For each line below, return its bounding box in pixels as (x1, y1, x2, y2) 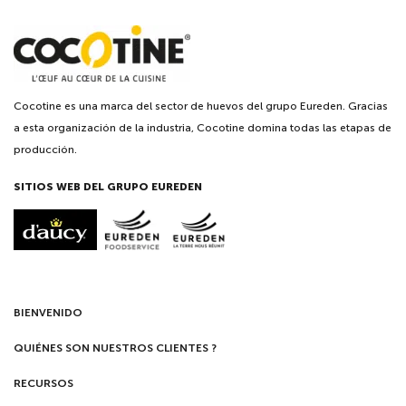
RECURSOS (14, 377, 73, 391)
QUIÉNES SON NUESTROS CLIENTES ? (14, 342, 217, 355)
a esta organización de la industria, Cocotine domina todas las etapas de (14, 121, 391, 135)
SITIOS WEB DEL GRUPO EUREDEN (14, 180, 202, 194)
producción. (14, 143, 77, 157)
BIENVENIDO (14, 306, 82, 320)
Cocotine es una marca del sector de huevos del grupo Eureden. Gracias (14, 100, 388, 113)
